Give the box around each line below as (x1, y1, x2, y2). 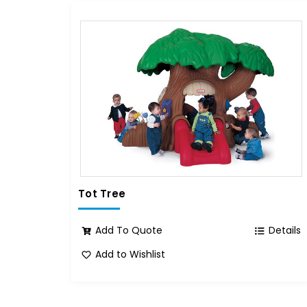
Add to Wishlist (95, 247, 166, 262)
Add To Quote (95, 223, 163, 238)
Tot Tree (78, 186, 126, 201)
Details (269, 223, 302, 238)
